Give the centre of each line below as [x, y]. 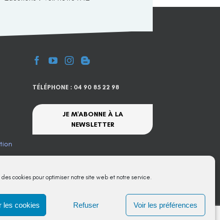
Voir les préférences [165, 205]
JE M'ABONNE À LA [93, 114]
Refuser [86, 205]
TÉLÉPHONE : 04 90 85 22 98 [76, 87]
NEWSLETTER [93, 124]
